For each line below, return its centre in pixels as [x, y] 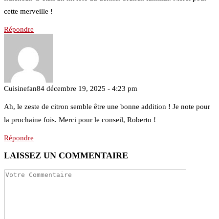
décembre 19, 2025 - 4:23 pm [92, 88]
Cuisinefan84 [24, 88]
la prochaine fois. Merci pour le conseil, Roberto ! [80, 120]
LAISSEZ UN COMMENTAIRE [66, 156]
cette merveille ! [28, 11]
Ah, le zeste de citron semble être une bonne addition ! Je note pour [107, 106]
